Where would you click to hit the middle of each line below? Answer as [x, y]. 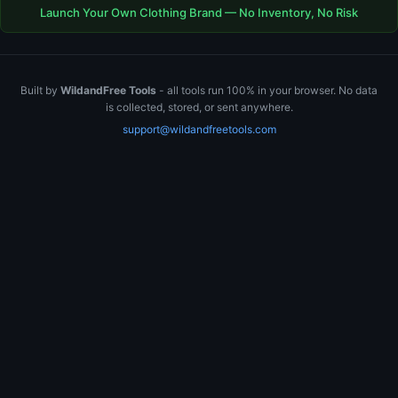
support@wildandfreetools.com [199, 129]
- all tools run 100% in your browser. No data [267, 90]
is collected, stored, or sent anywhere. [199, 107]
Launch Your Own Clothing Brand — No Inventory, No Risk [199, 12]
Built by [40, 90]
